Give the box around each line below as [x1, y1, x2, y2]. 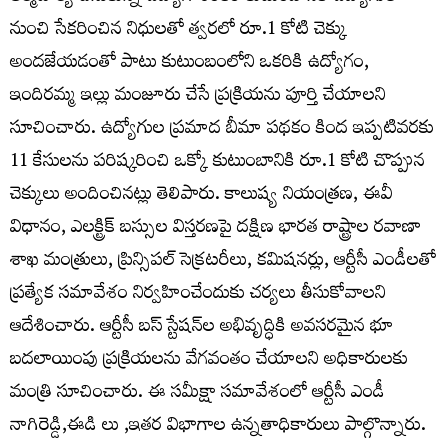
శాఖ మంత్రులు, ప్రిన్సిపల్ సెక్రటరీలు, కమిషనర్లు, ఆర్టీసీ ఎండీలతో [10, 242, 436, 282]
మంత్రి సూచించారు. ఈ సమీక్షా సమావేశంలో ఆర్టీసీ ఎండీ [10, 374, 385, 414]
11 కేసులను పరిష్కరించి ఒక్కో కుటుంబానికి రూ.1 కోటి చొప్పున [10, 143, 425, 183]
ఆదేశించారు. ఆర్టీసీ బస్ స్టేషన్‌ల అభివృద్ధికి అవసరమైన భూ [10, 308, 394, 348]
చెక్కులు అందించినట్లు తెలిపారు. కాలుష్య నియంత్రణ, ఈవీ [10, 176, 393, 216]
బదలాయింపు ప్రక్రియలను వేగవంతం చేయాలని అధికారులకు [10, 341, 408, 381]
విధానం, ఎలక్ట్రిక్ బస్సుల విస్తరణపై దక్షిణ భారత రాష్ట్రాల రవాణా [10, 209, 421, 249]
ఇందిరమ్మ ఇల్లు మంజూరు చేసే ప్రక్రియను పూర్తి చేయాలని [10, 77, 386, 117]
